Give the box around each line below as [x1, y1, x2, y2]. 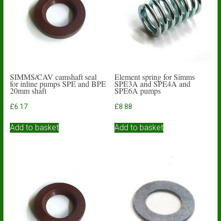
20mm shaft [9, 85, 46, 96]
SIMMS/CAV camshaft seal [9, 72, 97, 82]
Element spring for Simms [114, 72, 195, 82]
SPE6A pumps [114, 85, 161, 96]
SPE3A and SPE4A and [114, 78, 191, 89]
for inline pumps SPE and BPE [9, 78, 106, 89]
